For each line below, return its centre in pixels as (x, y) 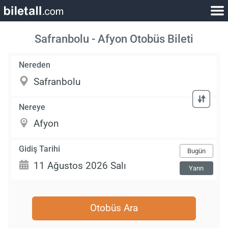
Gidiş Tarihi (40, 149)
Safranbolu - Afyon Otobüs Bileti (114, 39)
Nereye (32, 107)
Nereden (35, 65)
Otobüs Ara (114, 208)
